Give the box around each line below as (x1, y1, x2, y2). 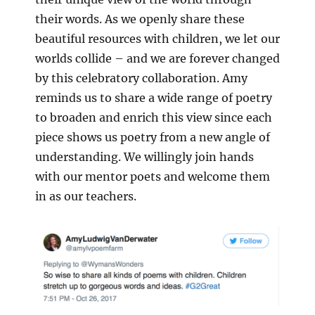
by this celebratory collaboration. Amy (35, 70, 247, 85)
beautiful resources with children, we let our (35, 31, 280, 46)
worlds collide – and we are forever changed (35, 51, 280, 65)
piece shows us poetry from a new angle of (35, 129, 270, 144)
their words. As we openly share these (35, 11, 245, 26)
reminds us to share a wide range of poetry (35, 90, 272, 105)
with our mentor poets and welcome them (35, 169, 270, 184)
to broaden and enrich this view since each (35, 110, 272, 124)
